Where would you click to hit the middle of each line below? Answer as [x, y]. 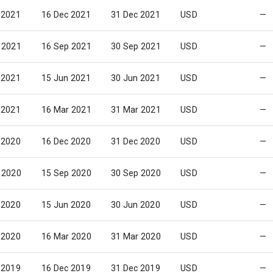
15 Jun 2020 [66, 205]
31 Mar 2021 [136, 110]
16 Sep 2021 [66, 46]
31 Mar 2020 [136, 236]
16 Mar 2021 [66, 110]
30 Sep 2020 [136, 173]
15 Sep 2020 [66, 173]
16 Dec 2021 [66, 15]
